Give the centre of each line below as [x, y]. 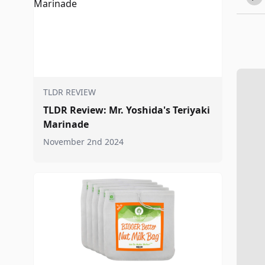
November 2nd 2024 [83, 142]
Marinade [66, 124]
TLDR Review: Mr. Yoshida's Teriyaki [127, 110]
